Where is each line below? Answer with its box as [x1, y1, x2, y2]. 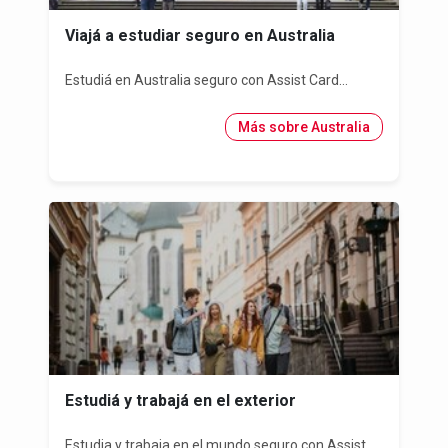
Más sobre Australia [238, 119, 370, 136]
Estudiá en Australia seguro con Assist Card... [65, 71, 348, 88]
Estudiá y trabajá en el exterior [65, 390, 296, 410]
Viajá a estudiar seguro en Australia [65, 25, 335, 45]
